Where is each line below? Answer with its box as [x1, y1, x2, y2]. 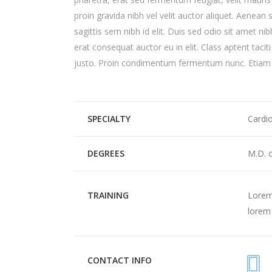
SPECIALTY [87, 113, 131, 124]
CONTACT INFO [87, 254, 152, 266]
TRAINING [87, 189, 129, 201]
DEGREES [87, 148, 124, 159]
